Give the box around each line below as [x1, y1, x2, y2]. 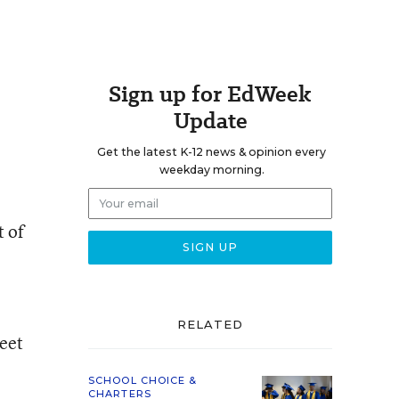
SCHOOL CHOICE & [88, 374, 198, 387]
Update [173, 105, 248, 136]
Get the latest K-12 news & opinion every [97, 145, 326, 159]
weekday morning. [159, 163, 265, 176]
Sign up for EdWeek [109, 78, 312, 110]
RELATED [176, 317, 244, 331]
